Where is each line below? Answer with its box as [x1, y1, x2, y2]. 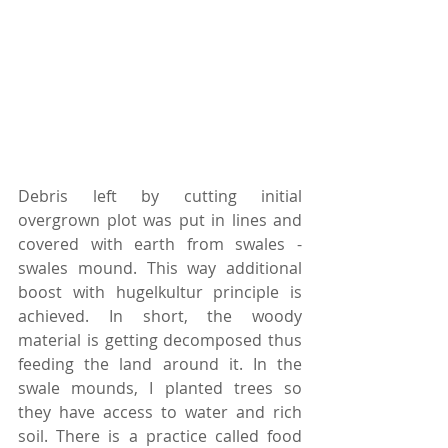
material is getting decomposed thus [18, 328, 302, 351]
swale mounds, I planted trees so [18, 376, 302, 399]
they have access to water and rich [18, 400, 302, 423]
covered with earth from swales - [18, 232, 302, 255]
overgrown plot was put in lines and [18, 208, 302, 231]
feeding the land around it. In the [18, 352, 302, 375]
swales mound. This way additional [18, 256, 302, 279]
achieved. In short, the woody [18, 304, 302, 327]
